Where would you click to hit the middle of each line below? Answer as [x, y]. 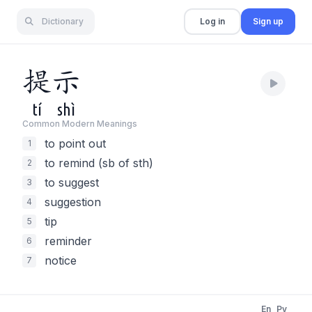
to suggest [72, 182]
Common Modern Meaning [77, 124]
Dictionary [63, 21]
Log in [212, 21]
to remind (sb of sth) [99, 163]
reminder [68, 241]
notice [61, 260]
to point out [75, 143]
